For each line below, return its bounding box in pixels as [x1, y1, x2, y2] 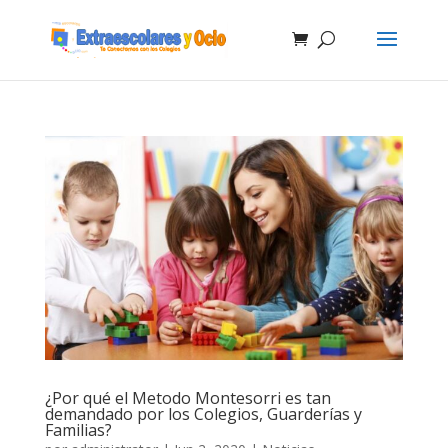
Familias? [44, 418, 112, 441]
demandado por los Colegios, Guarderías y [44, 402, 362, 425]
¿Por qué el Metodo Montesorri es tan [44, 386, 331, 409]
